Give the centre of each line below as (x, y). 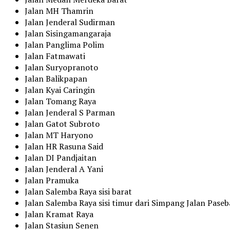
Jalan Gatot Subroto (62, 124)
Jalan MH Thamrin (59, 11)
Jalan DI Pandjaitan (61, 158)
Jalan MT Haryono (59, 135)
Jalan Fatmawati (55, 56)
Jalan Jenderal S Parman (70, 113)
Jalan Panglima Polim (64, 45)
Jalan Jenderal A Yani (64, 169)
